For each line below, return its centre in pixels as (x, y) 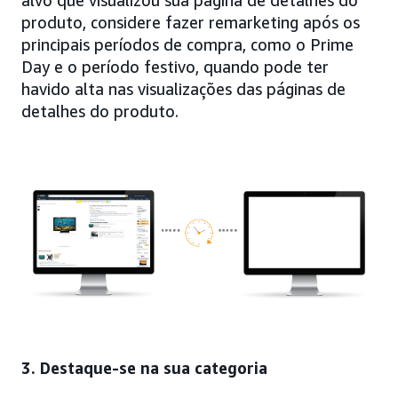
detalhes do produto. (100, 111)
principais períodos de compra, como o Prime (187, 44)
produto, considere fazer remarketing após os (191, 22)
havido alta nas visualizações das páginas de (183, 88)
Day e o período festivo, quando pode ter (175, 66)
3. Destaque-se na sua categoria (144, 367)
